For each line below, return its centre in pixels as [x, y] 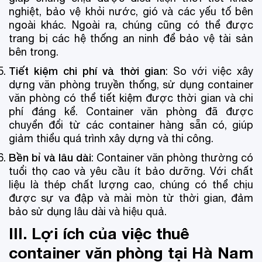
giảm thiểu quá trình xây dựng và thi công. [111, 138]
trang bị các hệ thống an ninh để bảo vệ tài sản [131, 38]
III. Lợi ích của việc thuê [99, 233]
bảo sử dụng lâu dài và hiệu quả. [88, 211]
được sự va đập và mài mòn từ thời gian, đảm [131, 198]
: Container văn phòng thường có [172, 157]
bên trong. [34, 51]
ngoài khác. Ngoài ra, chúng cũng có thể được [131, 25]
